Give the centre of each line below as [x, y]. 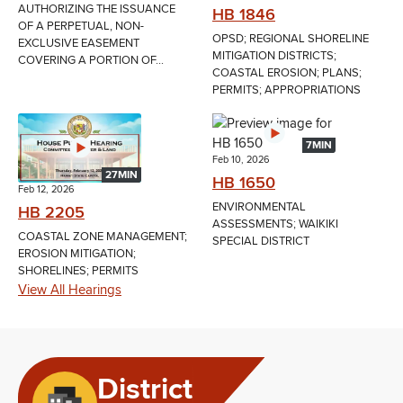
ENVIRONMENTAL [259, 206]
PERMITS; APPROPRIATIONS [287, 90]
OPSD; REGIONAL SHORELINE [291, 38]
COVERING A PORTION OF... [91, 60]
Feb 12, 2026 [46, 189]
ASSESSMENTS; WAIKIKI [275, 224]
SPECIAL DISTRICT [261, 241]
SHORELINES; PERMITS [78, 270]
